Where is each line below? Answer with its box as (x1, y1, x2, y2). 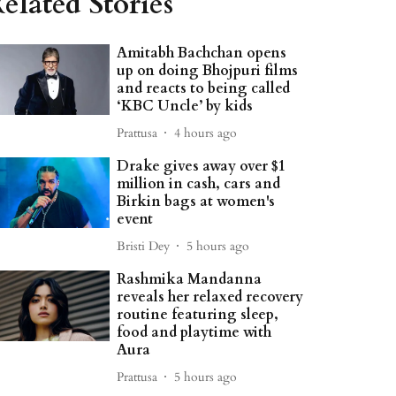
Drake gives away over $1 (117, 156, 286, 176)
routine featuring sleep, (117, 305, 279, 324)
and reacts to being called (117, 79, 291, 98)
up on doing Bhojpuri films (117, 61, 299, 80)
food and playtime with (117, 323, 272, 342)
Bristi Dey (117, 237, 171, 255)
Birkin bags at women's (117, 192, 276, 211)
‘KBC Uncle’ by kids (117, 96, 254, 116)
